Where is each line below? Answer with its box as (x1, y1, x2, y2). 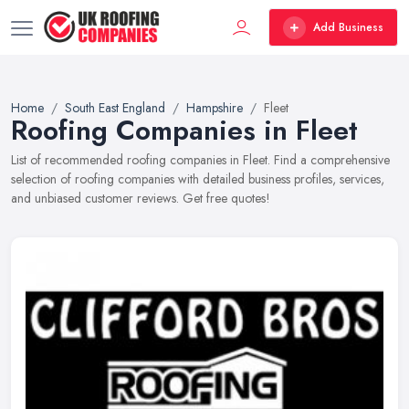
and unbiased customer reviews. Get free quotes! (11, 189, 270, 207)
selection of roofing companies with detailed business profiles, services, (11, 170, 384, 188)
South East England (65, 99, 165, 117)
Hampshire (186, 99, 243, 117)
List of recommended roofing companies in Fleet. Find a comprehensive (11, 151, 390, 169)
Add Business (313, 19, 383, 36)
